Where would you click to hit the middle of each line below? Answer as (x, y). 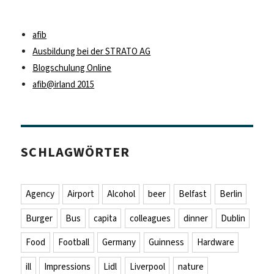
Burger (39, 218)
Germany (119, 243)
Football (73, 243)
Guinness (166, 243)
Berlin (231, 194)
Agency (40, 194)
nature (191, 266)
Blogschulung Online (72, 68)
